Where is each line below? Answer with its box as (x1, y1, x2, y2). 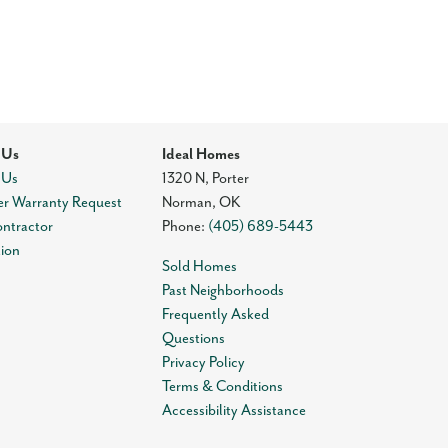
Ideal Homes (162, 146, 241, 163)
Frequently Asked (162, 306, 270, 323)
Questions (162, 330, 226, 347)
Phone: (162, 218, 209, 235)
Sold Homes (162, 258, 238, 275)
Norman (162, 194, 213, 211)
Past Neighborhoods (162, 282, 285, 299)
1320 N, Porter (162, 170, 250, 187)
